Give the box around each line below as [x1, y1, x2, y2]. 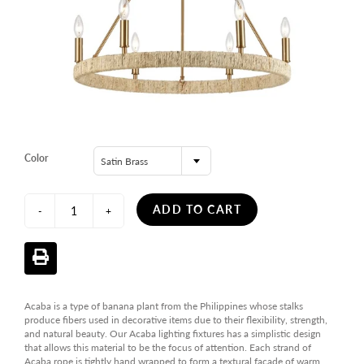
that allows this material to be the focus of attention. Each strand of [24, 341, 311, 354]
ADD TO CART [152, 202, 242, 217]
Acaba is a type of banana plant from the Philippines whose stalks [24, 300, 303, 313]
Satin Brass [101, 155, 148, 168]
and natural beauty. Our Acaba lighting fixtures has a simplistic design [24, 327, 321, 340]
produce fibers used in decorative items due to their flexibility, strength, [24, 314, 327, 327]
